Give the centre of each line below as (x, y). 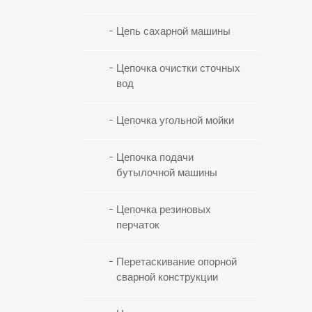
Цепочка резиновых (164, 210)
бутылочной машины (167, 173)
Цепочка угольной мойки (175, 121)
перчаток (138, 225)
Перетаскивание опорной (177, 262)
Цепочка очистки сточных (178, 69)
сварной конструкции (167, 278)
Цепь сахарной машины (173, 32)
